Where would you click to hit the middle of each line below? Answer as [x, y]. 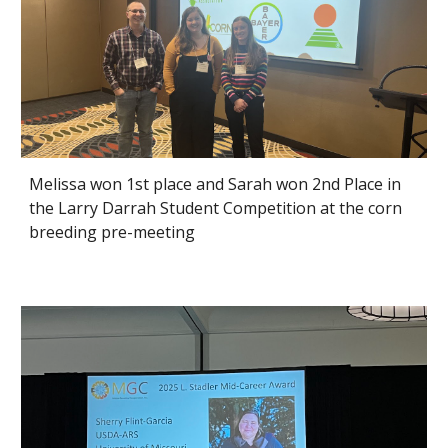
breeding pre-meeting [112, 231]
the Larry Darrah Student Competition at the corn [216, 207]
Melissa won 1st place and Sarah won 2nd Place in [215, 183]
